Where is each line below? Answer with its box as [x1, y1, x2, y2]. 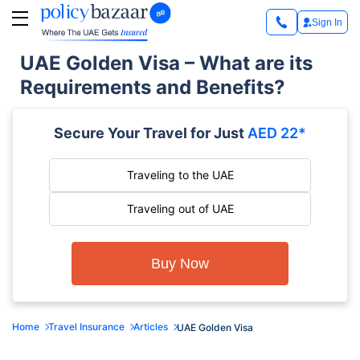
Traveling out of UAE [126, 202, 234, 215]
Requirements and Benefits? [20, 76, 285, 99]
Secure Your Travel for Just [54, 125, 244, 141]
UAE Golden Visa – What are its [20, 51, 313, 75]
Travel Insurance [48, 320, 125, 333]
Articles [133, 320, 168, 333]
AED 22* [244, 125, 306, 141]
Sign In [312, 16, 342, 28]
